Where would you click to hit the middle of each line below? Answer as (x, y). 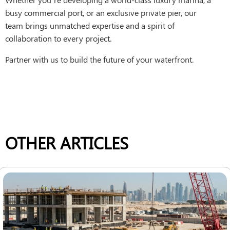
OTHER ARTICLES (67, 142)
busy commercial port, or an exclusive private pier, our (101, 12)
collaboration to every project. (58, 38)
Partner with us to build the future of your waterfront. (99, 59)
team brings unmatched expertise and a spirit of (90, 25)
